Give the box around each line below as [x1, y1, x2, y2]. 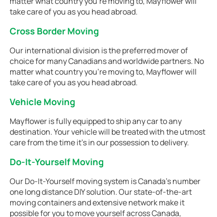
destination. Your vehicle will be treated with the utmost [10, 126, 205, 137]
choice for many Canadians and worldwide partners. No [10, 56, 204, 66]
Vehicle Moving [10, 95, 75, 108]
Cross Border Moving [10, 25, 99, 37]
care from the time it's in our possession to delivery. [10, 137, 189, 148]
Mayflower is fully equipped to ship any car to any [10, 116, 182, 126]
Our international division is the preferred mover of [10, 45, 188, 56]
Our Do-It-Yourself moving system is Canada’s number [10, 176, 201, 186]
